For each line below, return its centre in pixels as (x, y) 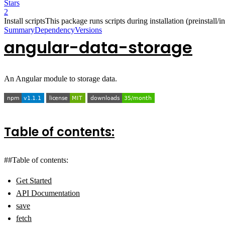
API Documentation (48, 193)
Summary (19, 30)
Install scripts (25, 21)
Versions (88, 30)
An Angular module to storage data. (61, 78)
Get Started (34, 180)
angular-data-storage (98, 47)
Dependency (55, 30)
